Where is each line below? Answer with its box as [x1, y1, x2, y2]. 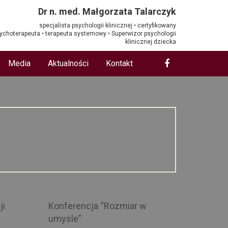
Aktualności [48, 59, 89, 68]
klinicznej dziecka [125, 38, 176, 45]
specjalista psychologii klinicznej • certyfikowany [39, 21, 176, 29]
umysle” [48, 213, 81, 224]
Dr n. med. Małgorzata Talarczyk [38, 6, 176, 17]
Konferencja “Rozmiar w [48, 200, 147, 211]
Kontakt [106, 59, 133, 68]
